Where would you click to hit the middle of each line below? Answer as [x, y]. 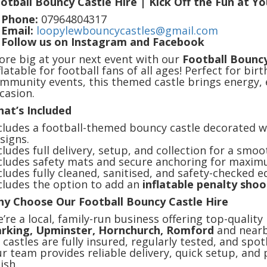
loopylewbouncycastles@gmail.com [127, 31]
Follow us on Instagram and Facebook [103, 42]
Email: [17, 31]
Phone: [20, 19]
